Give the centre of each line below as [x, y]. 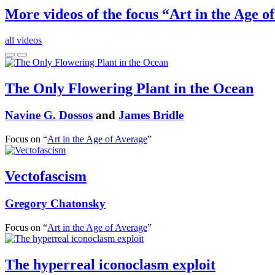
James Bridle [151, 115]
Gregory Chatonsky [55, 203]
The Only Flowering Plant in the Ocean [129, 88]
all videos [23, 40]
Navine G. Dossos [49, 115]
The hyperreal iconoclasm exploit [110, 264]
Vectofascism [46, 176]
